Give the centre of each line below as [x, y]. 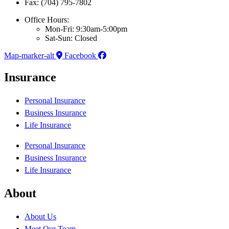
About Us [40, 216]
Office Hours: [47, 20]
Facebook [80, 56]
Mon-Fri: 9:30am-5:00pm [86, 29]
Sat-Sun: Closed [71, 38]
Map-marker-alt [29, 56]
